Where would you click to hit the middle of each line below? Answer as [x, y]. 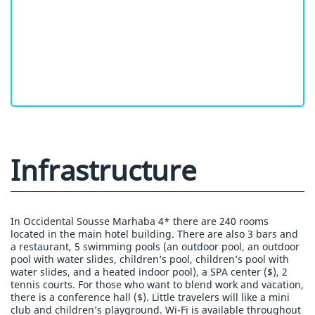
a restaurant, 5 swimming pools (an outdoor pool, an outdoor [155, 247]
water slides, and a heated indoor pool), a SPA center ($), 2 [149, 272]
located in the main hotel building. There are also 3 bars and [154, 234]
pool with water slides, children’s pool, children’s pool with [150, 259]
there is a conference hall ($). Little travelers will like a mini [150, 297]
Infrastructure [104, 170]
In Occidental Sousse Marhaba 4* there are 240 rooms [140, 221]
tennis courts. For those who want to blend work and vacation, [157, 285]
